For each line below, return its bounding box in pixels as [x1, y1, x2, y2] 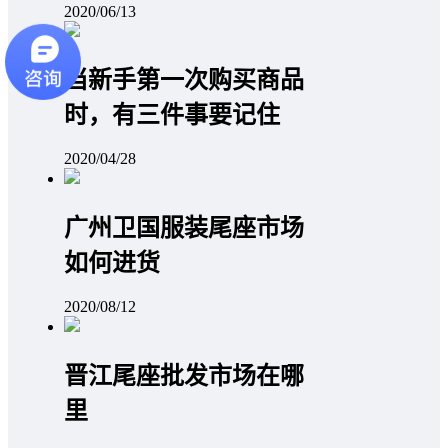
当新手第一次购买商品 [64, 67, 304, 94]
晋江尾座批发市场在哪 [64, 363, 304, 390]
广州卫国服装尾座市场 [64, 215, 304, 242]
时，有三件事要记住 [64, 102, 280, 129]
